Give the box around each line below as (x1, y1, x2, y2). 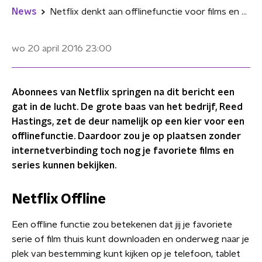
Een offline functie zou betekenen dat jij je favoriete (12, 220, 232, 229)
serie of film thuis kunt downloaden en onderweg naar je (12, 235, 249, 244)
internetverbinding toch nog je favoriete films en (12, 146, 234, 156)
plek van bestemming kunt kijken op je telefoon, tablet (12, 249, 240, 258)
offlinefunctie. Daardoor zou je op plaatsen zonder (12, 132, 241, 141)
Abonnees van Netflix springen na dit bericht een (12, 88, 235, 97)
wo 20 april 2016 (12, 44, 83, 53)
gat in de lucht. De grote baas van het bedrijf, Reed (12, 102, 243, 112)
